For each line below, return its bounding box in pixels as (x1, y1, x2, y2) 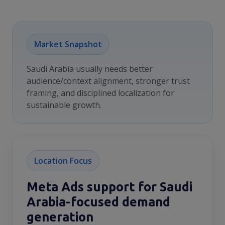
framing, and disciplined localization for (27, 87, 174, 98)
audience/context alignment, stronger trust (27, 75, 190, 86)
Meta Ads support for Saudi (27, 179, 192, 194)
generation (27, 209, 93, 224)
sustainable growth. (27, 99, 101, 110)
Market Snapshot (34, 39, 102, 50)
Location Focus (34, 155, 92, 166)
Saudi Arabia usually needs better (27, 63, 153, 74)
